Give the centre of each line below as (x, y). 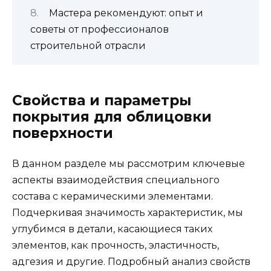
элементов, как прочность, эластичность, (116, 245)
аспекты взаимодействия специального (116, 180)
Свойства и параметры (102, 100)
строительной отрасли (88, 45)
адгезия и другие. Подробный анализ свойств (131, 261)
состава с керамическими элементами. (113, 196)
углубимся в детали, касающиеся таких (112, 229)
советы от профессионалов (100, 29)
